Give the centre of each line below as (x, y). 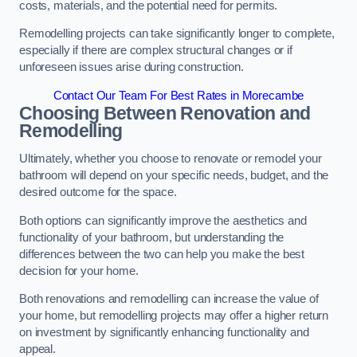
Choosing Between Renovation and (165, 113)
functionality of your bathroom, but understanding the (152, 237)
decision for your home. (79, 271)
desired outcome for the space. (98, 192)
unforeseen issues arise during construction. (131, 67)
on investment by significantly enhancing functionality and (164, 333)
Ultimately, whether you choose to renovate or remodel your (171, 159)
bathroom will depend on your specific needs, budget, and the (174, 176)
